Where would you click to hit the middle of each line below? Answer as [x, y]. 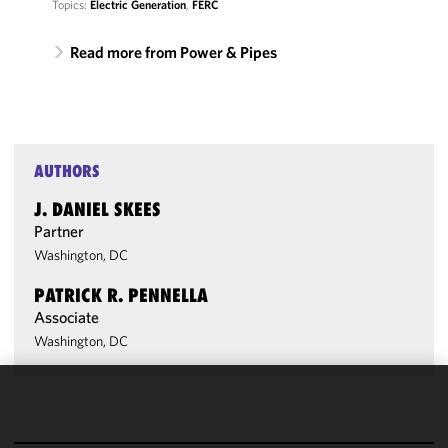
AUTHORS [67, 171]
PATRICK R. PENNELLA [121, 295]
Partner [59, 231]
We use [37, 409]
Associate [67, 317]
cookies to [46, 431]
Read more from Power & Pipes [173, 52]
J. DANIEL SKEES [98, 209]
